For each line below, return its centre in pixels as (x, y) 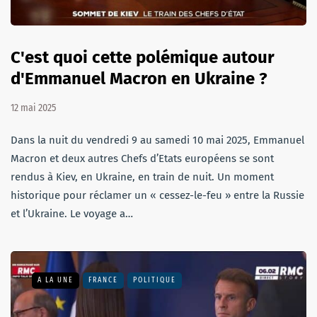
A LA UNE (56, 281)
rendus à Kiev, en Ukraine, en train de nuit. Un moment (142, 177)
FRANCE (103, 281)
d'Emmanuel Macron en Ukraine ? (139, 79)
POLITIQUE (155, 281)
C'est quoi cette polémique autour (143, 58)
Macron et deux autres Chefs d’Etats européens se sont (142, 159)
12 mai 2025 (33, 108)
